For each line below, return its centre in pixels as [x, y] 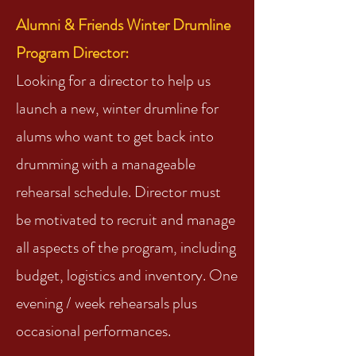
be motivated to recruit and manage [126, 220]
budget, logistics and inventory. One [127, 275]
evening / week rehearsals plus [106, 303]
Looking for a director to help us [113, 81]
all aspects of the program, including [126, 248]
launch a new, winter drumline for [117, 108]
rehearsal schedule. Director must [118, 192]
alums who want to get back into [115, 136]
